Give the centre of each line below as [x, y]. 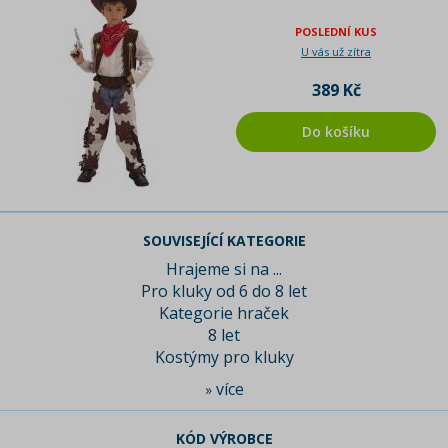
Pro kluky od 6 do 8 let [224, 291]
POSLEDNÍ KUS [336, 32]
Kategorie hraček [224, 313]
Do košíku [336, 132]
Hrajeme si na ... [224, 269]
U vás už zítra [336, 52]
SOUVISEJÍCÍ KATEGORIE [224, 241]
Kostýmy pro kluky [224, 357]
